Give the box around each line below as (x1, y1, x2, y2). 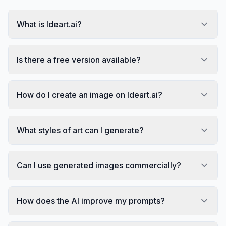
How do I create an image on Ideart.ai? (17, 89, 162, 100)
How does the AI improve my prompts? (17, 195, 165, 206)
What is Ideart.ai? (17, 19, 82, 29)
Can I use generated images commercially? (17, 160, 181, 171)
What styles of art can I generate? (17, 125, 144, 135)
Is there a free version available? (17, 54, 141, 65)
